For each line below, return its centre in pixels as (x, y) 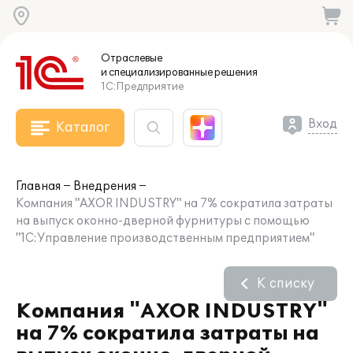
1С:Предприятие (142, 87)
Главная (38, 186)
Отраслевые (132, 58)
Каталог (83, 128)
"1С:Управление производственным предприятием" (165, 238)
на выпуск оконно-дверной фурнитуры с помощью (163, 221)
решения (235, 72)
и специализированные (157, 72)
